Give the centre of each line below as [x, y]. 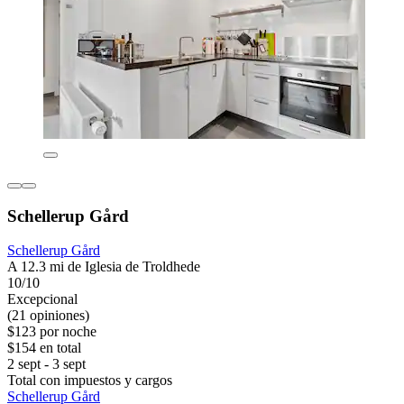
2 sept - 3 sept [46, 364]
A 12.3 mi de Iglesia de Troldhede [104, 267]
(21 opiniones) [48, 316]
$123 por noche [52, 332]
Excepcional [42, 299]
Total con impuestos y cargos [90, 381]
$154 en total [44, 348]
